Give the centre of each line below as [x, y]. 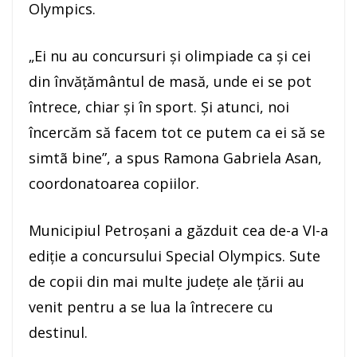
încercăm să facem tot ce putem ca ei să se [177, 133]
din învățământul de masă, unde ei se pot [170, 82]
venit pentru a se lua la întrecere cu [151, 307]
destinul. [58, 333]
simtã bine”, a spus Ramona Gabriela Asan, [175, 158]
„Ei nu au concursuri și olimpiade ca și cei [170, 56]
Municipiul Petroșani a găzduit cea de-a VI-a [178, 231]
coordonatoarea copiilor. [114, 184]
